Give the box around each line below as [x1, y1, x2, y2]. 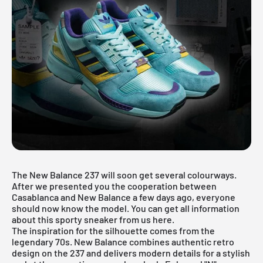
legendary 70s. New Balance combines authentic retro [12, 235, 234, 247]
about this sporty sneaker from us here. [12, 213, 174, 225]
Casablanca [12, 191, 59, 203]
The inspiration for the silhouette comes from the [12, 224, 215, 236]
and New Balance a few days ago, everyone [59, 191, 235, 203]
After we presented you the [12, 180, 127, 191]
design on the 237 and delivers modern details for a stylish [12, 247, 250, 258]
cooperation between [127, 180, 217, 191]
